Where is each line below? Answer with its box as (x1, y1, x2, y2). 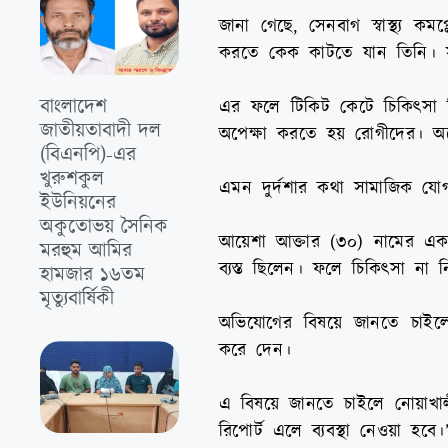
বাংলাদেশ (40, 93, 107, 122)
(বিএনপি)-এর (40, 141, 136, 170)
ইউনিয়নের (40, 189, 116, 218)
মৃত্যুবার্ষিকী (40, 285, 114, 314)
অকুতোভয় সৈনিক (40, 213, 168, 242)
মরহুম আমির (40, 237, 132, 266)
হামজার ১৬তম (40, 261, 145, 290)
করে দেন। (218, 337, 292, 363)
